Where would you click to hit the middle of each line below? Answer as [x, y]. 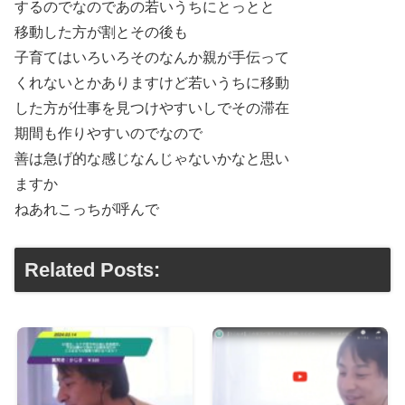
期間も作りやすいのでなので [108, 133]
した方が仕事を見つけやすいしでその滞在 [152, 108]
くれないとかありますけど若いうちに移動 [152, 82]
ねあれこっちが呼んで [87, 209]
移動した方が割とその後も [101, 32]
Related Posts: [92, 270]
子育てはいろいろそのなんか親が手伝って [152, 57]
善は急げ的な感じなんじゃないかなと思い [152, 158]
